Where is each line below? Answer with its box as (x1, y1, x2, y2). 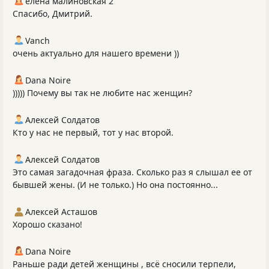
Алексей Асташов (25, 205, 97, 217)
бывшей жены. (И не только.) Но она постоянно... (13, 178, 218, 190)
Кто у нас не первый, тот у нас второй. (13, 126, 174, 138)
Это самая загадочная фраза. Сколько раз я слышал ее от (13, 166, 252, 178)
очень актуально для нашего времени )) (13, 47, 179, 59)
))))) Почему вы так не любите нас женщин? (13, 86, 192, 98)
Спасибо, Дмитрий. (13, 7, 92, 19)
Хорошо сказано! (13, 218, 82, 230)
